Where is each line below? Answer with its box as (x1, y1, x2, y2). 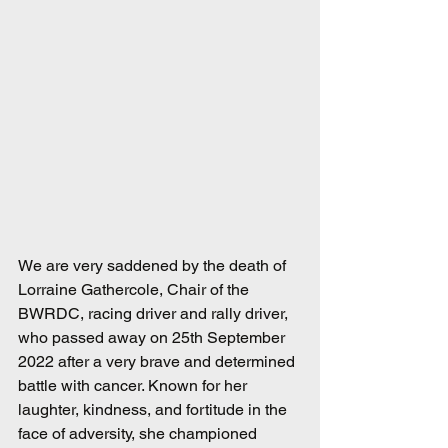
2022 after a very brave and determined (18, 352, 299, 372)
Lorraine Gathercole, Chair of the (18, 280, 253, 300)
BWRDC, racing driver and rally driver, (18, 304, 292, 324)
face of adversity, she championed (18, 424, 261, 444)
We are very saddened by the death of (18, 256, 290, 276)
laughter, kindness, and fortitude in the (18, 400, 291, 420)
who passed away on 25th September (18, 328, 289, 348)
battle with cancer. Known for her (18, 376, 251, 396)
